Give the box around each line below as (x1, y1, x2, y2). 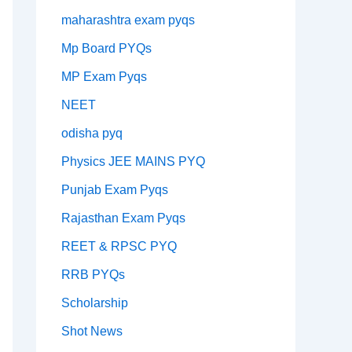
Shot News (61, 324, 123, 339)
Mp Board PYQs (61, 42, 152, 56)
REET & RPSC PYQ (61, 240, 177, 254)
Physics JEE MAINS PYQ (61, 155, 205, 169)
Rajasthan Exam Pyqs (61, 211, 185, 225)
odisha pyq (61, 126, 123, 141)
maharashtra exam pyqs (61, 13, 195, 27)
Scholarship (61, 296, 128, 310)
